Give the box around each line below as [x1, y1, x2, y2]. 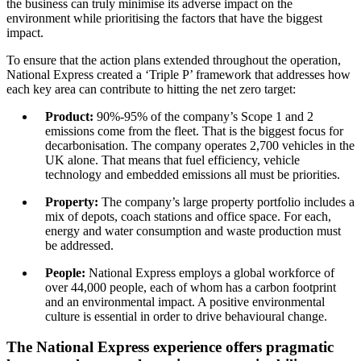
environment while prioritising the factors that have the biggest [6, 10, 322, 25]
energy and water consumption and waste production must [45, 223, 341, 238]
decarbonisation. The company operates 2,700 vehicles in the [45, 138, 355, 152]
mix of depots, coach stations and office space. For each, [45, 209, 331, 223]
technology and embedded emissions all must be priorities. [45, 167, 343, 181]
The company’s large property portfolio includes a [102, 194, 355, 209]
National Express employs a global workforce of [85, 265, 334, 280]
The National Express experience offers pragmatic [6, 338, 334, 356]
